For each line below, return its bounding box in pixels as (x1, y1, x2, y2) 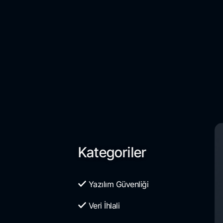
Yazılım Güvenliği (88, 179, 148, 189)
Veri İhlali (88, 201, 119, 211)
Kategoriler (78, 143, 147, 161)
